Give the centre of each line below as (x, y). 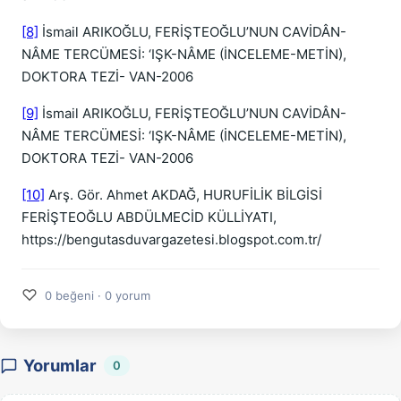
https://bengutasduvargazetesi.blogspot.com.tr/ (171, 239)
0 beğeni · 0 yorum (98, 295)
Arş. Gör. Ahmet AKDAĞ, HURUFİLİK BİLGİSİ (183, 195)
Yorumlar (60, 365)
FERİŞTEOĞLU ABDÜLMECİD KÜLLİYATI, (149, 217)
